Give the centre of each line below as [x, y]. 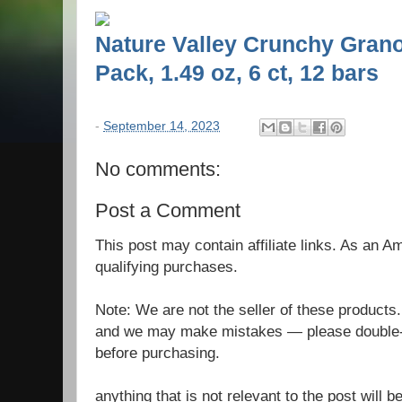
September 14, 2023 [162, 126]
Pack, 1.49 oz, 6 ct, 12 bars [237, 73]
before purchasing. [157, 353]
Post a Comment [168, 210]
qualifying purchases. [166, 267]
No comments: [158, 169]
